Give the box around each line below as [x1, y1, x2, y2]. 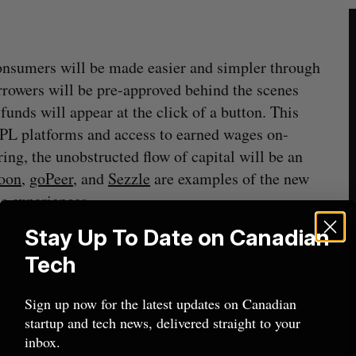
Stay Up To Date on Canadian [25, 224, 330, 251]
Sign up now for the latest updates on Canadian [25, 294, 296, 313]
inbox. [25, 332, 60, 351]
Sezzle [108, 168, 150, 189]
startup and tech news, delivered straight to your [25, 313, 300, 332]
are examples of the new [150, 168, 309, 189]
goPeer [29, 168, 73, 189]
